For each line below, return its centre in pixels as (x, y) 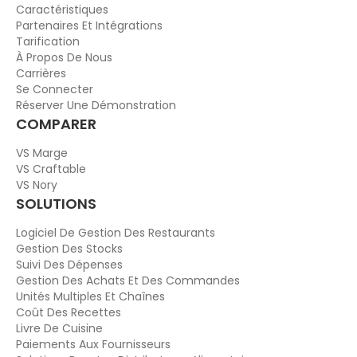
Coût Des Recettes (69, 313)
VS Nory (37, 185)
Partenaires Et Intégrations (89, 26)
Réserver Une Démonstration (96, 106)
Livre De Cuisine (59, 329)
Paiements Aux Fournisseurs (93, 345)
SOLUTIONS (56, 204)
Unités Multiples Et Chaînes (90, 297)
